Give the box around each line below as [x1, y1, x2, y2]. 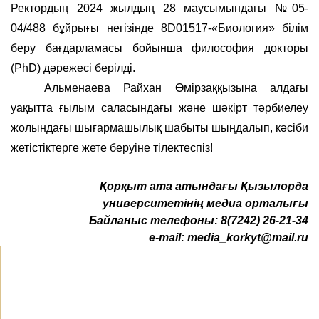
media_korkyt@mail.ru [187, 231, 308, 244]
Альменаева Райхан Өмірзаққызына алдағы [44, 81, 308, 94]
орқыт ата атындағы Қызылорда [107, 179, 308, 192]
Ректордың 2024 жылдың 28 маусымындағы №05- [11, 1, 308, 14]
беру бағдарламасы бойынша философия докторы [11, 41, 308, 54]
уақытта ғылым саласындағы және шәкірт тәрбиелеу [11, 101, 308, 114]
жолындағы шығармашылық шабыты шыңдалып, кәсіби [11, 121, 308, 134]
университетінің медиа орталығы [103, 197, 308, 209]
